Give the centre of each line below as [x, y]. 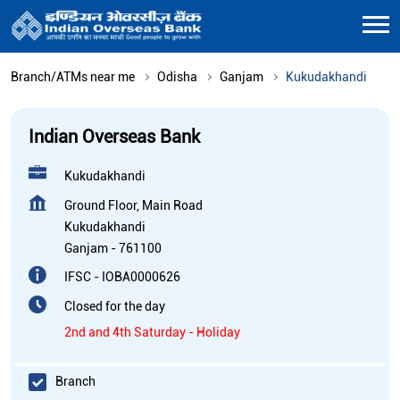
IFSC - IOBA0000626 [122, 276]
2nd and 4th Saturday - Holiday [152, 332]
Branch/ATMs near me [73, 76]
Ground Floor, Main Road [133, 205]
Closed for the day [115, 306]
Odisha [177, 76]
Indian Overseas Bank [114, 136]
